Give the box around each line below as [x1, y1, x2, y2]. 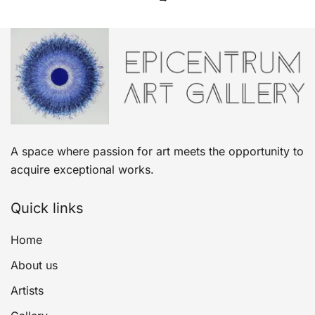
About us [11, 258, 58, 273]
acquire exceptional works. [11, 162, 154, 177]
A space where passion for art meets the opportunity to [11, 144, 304, 159]
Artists [11, 283, 44, 298]
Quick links [11, 200, 84, 217]
